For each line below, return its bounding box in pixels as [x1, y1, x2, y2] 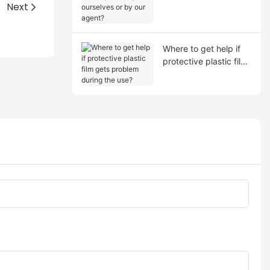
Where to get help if [162, 43, 240, 54]
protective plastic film [162, 55, 248, 66]
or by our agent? [162, 8, 228, 19]
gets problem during [162, 68, 243, 79]
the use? [162, 81, 196, 92]
